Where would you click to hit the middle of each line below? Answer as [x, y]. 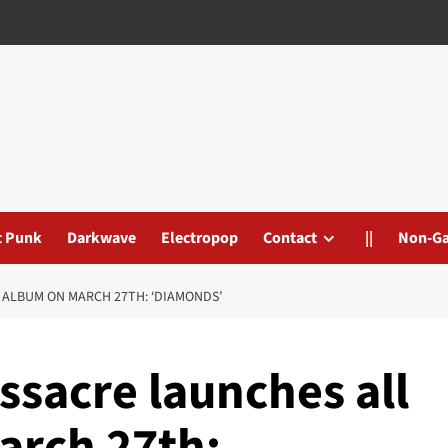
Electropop [199, 238]
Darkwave [101, 238]
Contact [290, 238]
